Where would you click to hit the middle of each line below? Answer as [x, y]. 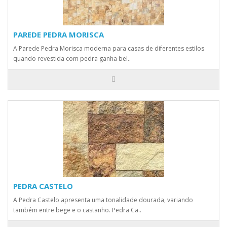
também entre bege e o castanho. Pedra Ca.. [77, 210]
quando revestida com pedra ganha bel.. [72, 59]
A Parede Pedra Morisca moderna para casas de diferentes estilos [109, 48]
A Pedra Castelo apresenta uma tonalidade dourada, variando [103, 200]
